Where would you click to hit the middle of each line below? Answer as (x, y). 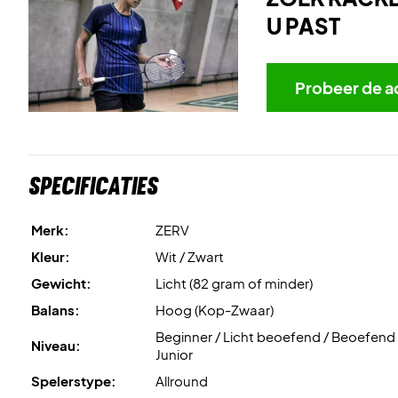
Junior (174, 354)
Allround (182, 380)
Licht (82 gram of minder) (234, 283)
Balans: (56, 309)
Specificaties (93, 185)
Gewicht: (61, 283)
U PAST (303, 26)
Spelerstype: (74, 380)
